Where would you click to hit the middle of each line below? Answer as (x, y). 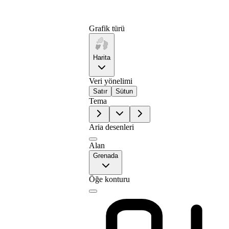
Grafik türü (107, 28)
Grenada (106, 156)
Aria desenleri (112, 127)
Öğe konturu (110, 179)
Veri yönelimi (111, 81)
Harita (102, 58)
